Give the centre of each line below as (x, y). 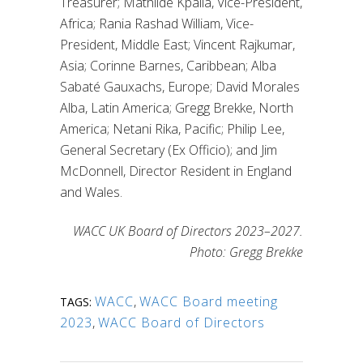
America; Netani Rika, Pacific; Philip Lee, (172, 129)
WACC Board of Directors (181, 323)
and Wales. (91, 192)
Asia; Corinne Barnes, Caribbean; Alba (168, 66)
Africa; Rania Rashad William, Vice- (157, 24)
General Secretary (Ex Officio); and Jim (169, 150)
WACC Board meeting (209, 302)
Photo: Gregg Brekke (246, 252)
